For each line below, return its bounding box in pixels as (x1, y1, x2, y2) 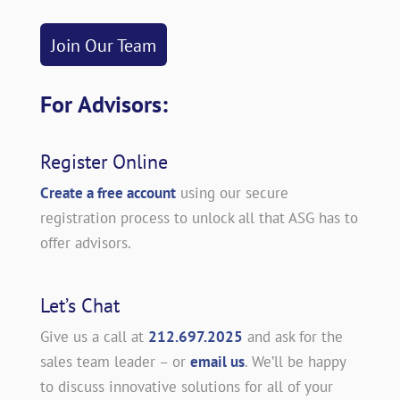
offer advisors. (39, 232, 131, 253)
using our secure (179, 182, 288, 203)
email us (189, 351, 245, 371)
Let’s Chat (39, 292, 120, 318)
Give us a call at (39, 326, 144, 346)
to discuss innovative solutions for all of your (39, 376, 333, 396)
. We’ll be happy (244, 351, 346, 371)
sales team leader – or (39, 351, 186, 371)
